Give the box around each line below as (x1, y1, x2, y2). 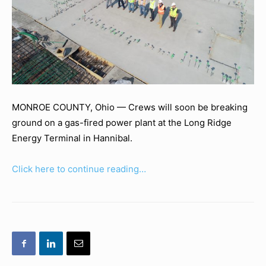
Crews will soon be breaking (128, 101, 248, 113)
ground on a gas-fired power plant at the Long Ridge (12, 116, 232, 128)
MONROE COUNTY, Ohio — (12, 101, 128, 113)
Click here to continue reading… (12, 163, 146, 175)
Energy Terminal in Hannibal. (12, 132, 132, 144)
